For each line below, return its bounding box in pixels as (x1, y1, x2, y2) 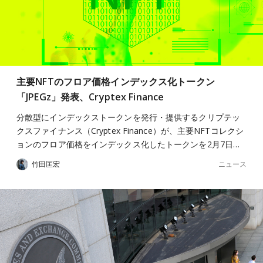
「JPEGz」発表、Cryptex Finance (16, 90, 164, 103)
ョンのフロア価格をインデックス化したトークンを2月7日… (16, 139, 240, 150)
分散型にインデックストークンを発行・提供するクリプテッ (16, 112, 240, 123)
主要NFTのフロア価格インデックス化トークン (16, 75, 215, 88)
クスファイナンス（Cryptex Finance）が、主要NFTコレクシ (16, 125, 244, 136)
